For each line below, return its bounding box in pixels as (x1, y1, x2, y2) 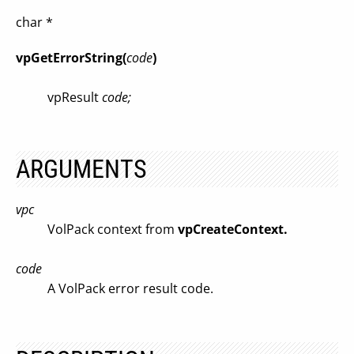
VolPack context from (47, 220, 178, 238)
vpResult (47, 88, 102, 106)
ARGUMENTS (16, 154, 147, 184)
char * (16, 13, 53, 31)
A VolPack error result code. (47, 280, 213, 297)
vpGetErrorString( (16, 49, 126, 66)
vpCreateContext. (178, 220, 288, 238)
